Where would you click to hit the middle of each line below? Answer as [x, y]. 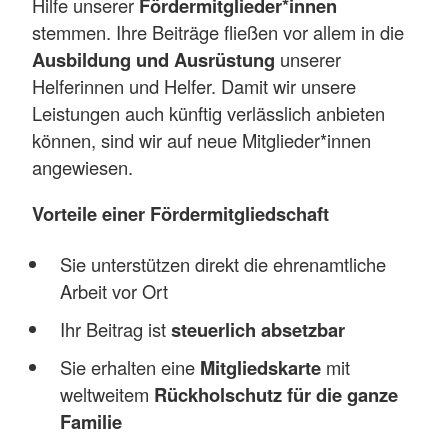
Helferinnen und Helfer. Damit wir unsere [194, 86]
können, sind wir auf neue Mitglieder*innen [201, 140]
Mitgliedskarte [260, 367]
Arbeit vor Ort [113, 290]
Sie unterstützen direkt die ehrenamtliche [222, 263]
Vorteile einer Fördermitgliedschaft [180, 213]
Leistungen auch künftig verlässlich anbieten [208, 113]
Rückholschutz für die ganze [275, 394]
